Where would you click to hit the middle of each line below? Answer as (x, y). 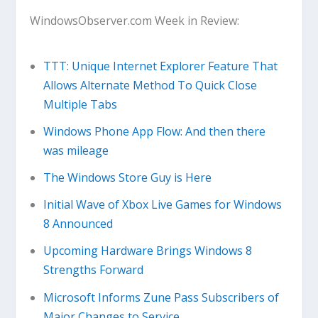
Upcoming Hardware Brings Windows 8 (147, 251)
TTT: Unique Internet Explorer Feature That (160, 66)
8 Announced (78, 224)
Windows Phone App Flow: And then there (154, 131)
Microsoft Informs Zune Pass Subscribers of (161, 297)
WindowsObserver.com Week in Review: (135, 20)
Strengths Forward (93, 270)
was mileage (76, 150)
